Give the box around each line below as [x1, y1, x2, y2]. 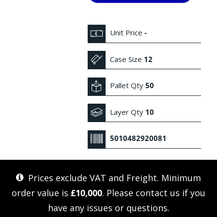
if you [180, 186, 205, 199]
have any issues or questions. [47, 201, 170, 214]
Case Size [108, 54, 144, 64]
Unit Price [108, 28, 145, 38]
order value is [12, 186, 71, 199]
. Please [102, 186, 136, 199]
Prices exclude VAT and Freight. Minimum [26, 171, 201, 184]
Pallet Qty [108, 80, 146, 91]
